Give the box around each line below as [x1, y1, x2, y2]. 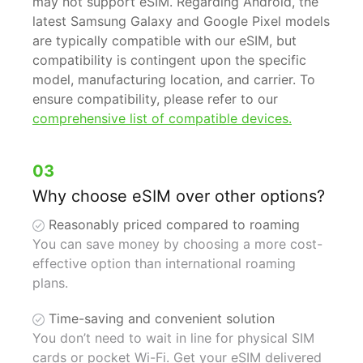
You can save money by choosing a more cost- [32, 236, 322, 253]
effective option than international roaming [32, 255, 296, 272]
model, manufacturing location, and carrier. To [32, 71, 315, 88]
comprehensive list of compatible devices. [32, 110, 292, 127]
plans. [32, 275, 68, 292]
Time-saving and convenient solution [45, 310, 275, 327]
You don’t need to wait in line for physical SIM [32, 330, 314, 347]
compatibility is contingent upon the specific [32, 52, 306, 69]
